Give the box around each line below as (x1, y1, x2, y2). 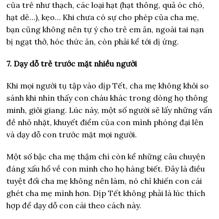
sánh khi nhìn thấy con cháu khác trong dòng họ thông (6, 92, 208, 103)
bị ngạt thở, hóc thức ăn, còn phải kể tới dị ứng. (6, 36, 179, 46)
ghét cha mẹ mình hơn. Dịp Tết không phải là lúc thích (6, 188, 206, 198)
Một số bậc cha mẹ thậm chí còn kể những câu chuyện (6, 151, 206, 161)
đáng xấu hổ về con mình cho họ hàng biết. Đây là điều (6, 163, 205, 174)
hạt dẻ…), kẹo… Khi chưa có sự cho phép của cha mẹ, (6, 12, 199, 22)
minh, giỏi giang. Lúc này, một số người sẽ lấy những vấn (6, 105, 213, 115)
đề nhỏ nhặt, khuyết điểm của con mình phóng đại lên (6, 117, 204, 127)
